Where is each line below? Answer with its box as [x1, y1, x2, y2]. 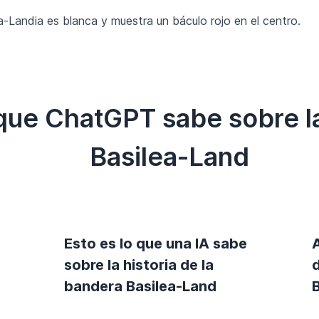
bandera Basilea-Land [64, 277, 216, 295]
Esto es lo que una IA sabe [64, 234, 247, 252]
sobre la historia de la [64, 256, 214, 273]
